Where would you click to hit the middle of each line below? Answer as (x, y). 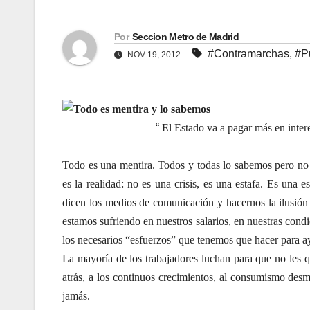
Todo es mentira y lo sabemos (142, 109)
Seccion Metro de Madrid (185, 36)
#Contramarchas (248, 53)
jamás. (76, 295)
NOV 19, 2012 (154, 54)
